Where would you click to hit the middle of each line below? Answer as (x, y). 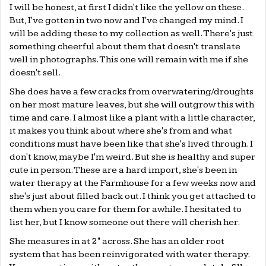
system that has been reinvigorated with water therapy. (129, 255)
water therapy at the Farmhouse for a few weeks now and (133, 183)
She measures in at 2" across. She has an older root (117, 242)
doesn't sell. (35, 73)
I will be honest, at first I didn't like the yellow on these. (126, 8)
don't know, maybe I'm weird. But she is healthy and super (132, 157)
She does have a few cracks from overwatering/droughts (132, 92)
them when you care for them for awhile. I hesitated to (126, 210)
